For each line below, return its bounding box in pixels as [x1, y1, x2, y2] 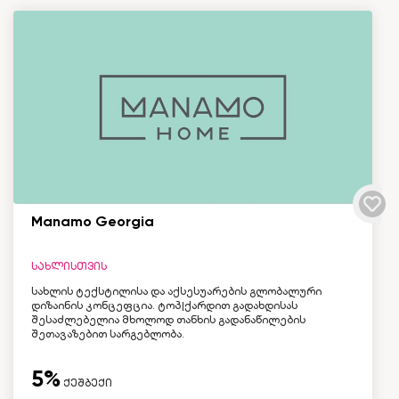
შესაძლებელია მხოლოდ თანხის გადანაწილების [31, 313, 305, 326]
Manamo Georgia [31, 212, 154, 230]
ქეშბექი [61, 376, 112, 389]
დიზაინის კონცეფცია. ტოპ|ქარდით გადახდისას [31, 298, 297, 312]
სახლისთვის [31, 259, 107, 273]
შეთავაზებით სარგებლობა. [31, 327, 184, 340]
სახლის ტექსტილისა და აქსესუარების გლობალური [31, 284, 322, 297]
